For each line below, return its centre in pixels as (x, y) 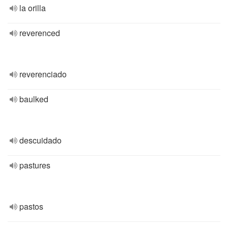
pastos (31, 206)
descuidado (40, 140)
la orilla (33, 8)
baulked (34, 99)
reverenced (40, 33)
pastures (35, 165)
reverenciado (43, 74)
